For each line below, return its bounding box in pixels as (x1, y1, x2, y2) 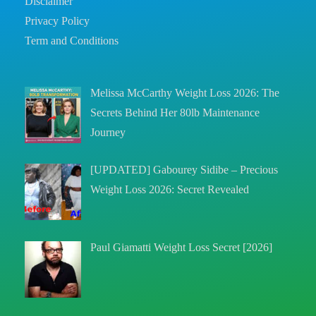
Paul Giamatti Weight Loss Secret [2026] (90, 241, 273, 254)
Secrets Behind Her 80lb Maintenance (90, 105, 260, 119)
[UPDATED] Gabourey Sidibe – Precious (90, 163, 279, 177)
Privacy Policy (25, 13, 90, 28)
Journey (90, 125, 126, 139)
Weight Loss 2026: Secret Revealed (90, 183, 250, 197)
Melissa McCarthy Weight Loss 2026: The (90, 85, 280, 99)
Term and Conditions (25, 33, 119, 47)
